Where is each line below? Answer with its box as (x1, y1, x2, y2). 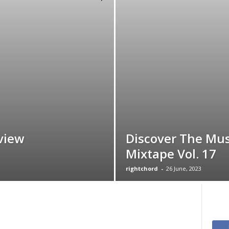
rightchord (125, 165, 158, 172)
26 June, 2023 (166, 165, 201, 172)
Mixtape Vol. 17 (125, 145, 216, 162)
